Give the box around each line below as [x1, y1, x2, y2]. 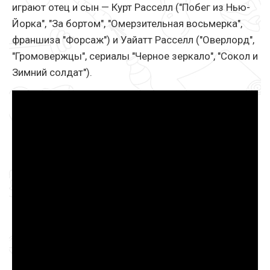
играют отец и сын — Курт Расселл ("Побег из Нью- [12, 1, 250, 14]
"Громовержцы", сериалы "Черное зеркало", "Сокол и [12, 50, 258, 63]
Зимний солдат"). [12, 66, 92, 79]
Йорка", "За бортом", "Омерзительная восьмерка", [12, 17, 242, 30]
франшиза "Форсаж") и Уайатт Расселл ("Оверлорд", [12, 34, 254, 46]
